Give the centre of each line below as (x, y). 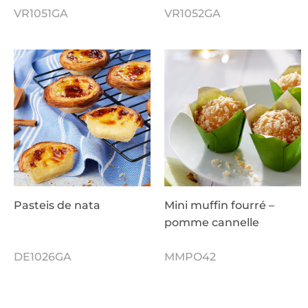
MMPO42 (190, 257)
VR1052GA (192, 14)
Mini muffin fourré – (219, 206)
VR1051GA (41, 14)
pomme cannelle (212, 223)
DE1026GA (43, 257)
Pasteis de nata (57, 206)
